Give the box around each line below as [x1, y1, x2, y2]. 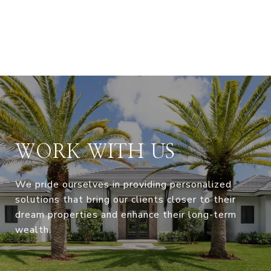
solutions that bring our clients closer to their [15, 193, 236, 207]
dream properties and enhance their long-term [15, 208, 237, 222]
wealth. [15, 223, 51, 237]
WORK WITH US [15, 142, 175, 162]
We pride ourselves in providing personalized [15, 178, 232, 192]
